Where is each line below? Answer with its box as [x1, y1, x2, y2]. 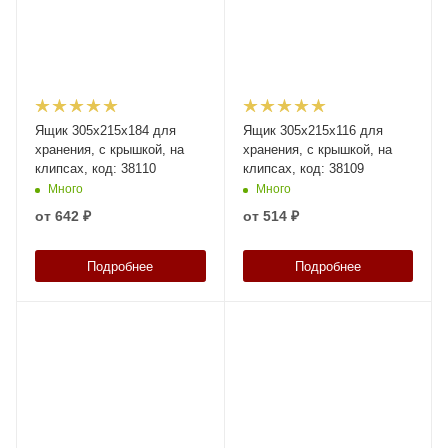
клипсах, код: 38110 [35, 160, 156, 176]
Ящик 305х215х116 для [242, 122, 383, 138]
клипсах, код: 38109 [242, 160, 364, 176]
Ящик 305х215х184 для [35, 122, 176, 138]
